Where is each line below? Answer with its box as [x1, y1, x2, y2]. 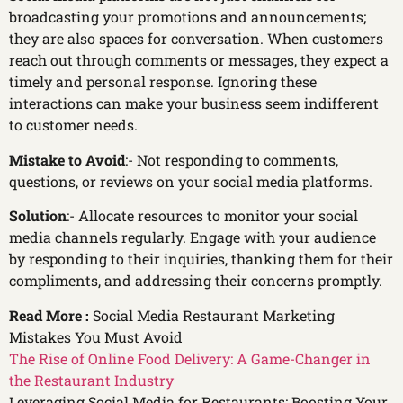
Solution [9, 206, 67, 226]
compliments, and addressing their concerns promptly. [9, 271, 382, 291]
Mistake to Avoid [9, 149, 125, 169]
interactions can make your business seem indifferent [9, 94, 379, 113]
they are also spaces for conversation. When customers [9, 29, 383, 49]
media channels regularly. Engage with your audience [9, 228, 376, 247]
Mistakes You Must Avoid [9, 327, 183, 346]
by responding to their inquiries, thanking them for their [9, 249, 393, 269]
